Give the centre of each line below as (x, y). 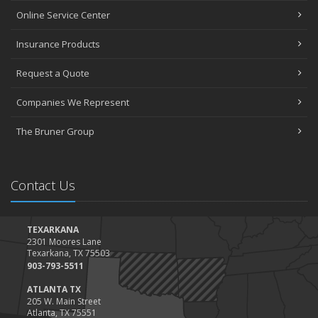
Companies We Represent (73, 102)
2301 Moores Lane (64, 242)
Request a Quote (53, 73)
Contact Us (43, 185)
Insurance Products (58, 44)
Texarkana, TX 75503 (68, 253)
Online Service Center (63, 15)
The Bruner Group (55, 131)
